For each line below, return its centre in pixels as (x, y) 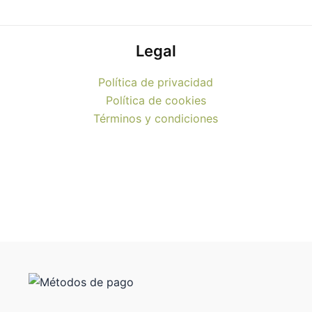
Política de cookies (156, 101)
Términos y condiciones (156, 119)
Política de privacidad (156, 83)
